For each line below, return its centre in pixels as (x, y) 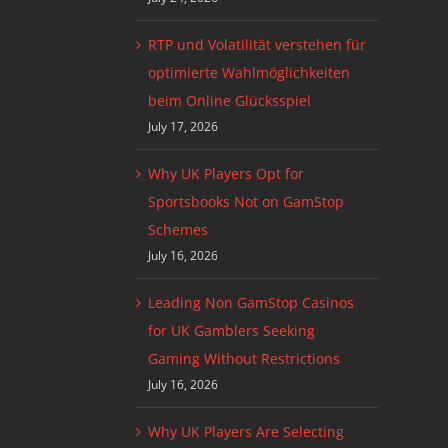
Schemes (177, 230)
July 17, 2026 (182, 127)
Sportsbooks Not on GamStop (245, 202)
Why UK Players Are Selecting (245, 432)
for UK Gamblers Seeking (231, 331)
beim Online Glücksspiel (229, 101)
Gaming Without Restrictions (243, 359)
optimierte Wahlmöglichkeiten (248, 73)
